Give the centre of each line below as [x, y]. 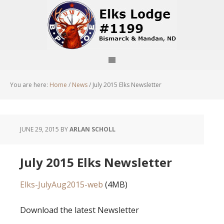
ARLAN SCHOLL [92, 129]
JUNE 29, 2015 [39, 129]
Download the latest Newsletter [79, 210]
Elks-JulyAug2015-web [61, 184]
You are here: [30, 85]
